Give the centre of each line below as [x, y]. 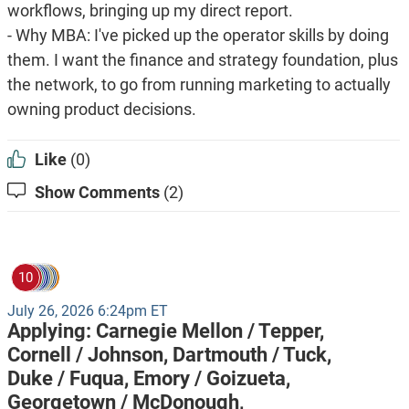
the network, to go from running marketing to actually [199, 85]
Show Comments [97, 193]
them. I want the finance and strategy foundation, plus [202, 60]
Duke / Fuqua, [70, 379]
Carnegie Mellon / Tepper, [210, 331]
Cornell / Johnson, [89, 355]
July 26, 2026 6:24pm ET [87, 311]
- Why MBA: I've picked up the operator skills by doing [198, 36]
